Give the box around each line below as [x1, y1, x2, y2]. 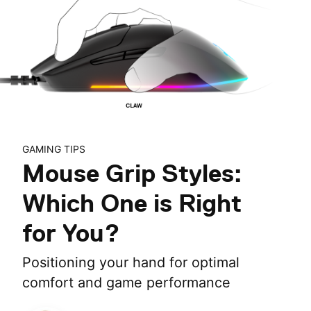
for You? [22, 218, 120, 247]
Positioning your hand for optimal [22, 254, 239, 271]
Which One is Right [22, 188, 242, 217]
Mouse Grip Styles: [22, 158, 242, 187]
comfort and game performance [22, 274, 230, 291]
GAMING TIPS [22, 142, 85, 155]
